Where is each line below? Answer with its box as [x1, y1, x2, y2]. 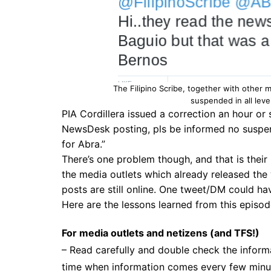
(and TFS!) [210, 227, 260, 240]
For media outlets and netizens [62, 227, 207, 240]
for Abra [62, 138, 100, 151]
